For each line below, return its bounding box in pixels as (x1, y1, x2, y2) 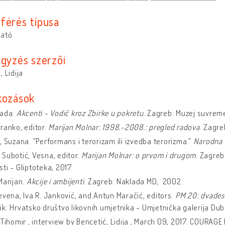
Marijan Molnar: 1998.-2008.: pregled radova (48, 122, 200, 132)
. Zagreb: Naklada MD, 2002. (84, 176, 183, 186)
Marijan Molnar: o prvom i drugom (81, 150, 196, 160)
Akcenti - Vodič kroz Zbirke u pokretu (16, 107, 144, 118)
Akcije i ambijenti (26, 176, 84, 186)
